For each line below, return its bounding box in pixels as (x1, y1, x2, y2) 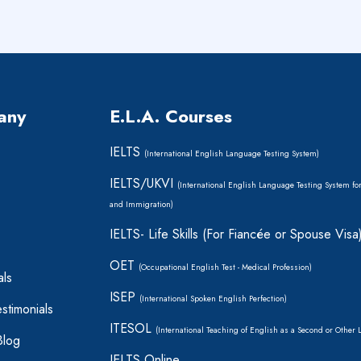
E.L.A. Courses (110, 103, 232, 129)
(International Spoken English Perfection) (139, 293, 287, 305)
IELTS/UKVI (110, 174, 177, 193)
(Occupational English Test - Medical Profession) (139, 261, 312, 273)
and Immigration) (110, 198, 173, 210)
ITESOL (110, 319, 156, 338)
